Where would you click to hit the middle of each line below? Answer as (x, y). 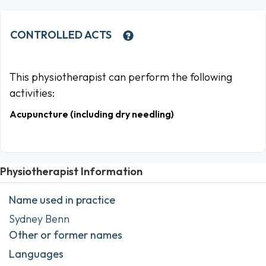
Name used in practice (62, 199)
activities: (32, 93)
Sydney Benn (39, 218)
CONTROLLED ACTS (61, 35)
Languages (36, 254)
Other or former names (66, 235)
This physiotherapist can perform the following (121, 77)
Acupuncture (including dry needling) (92, 114)
